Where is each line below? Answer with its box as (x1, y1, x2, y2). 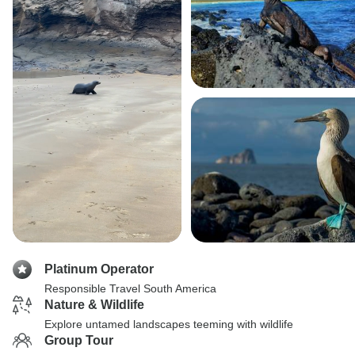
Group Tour (44, 334, 113, 347)
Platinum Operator (44, 262, 154, 276)
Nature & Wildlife (44, 298, 144, 311)
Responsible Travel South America (44, 282, 216, 295)
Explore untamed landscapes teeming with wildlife (44, 318, 293, 330)
